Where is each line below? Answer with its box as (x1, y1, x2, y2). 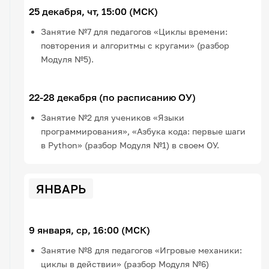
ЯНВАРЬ (36, 181, 86, 196)
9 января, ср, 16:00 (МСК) (29, 223, 151, 236)
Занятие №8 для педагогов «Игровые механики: (41, 244, 243, 255)
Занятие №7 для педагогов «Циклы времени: (41, 26, 228, 37)
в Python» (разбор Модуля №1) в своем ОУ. (41, 139, 220, 150)
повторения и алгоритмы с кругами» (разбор (41, 40, 230, 50)
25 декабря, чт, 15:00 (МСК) (29, 5, 159, 17)
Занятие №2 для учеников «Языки (41, 112, 185, 122)
